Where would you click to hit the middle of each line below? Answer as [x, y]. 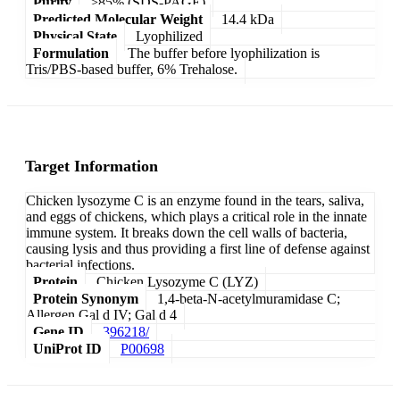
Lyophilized [169, 36]
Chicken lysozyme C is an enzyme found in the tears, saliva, [195, 201]
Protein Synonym [86, 299]
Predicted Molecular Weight [118, 19]
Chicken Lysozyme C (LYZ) [177, 282]
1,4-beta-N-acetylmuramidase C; [249, 299]
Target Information [92, 167]
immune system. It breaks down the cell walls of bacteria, [187, 233]
